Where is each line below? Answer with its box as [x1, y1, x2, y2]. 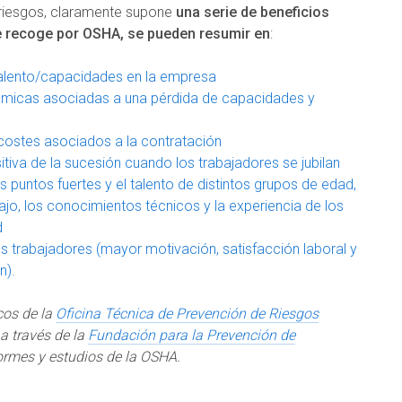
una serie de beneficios [176, 3, 329, 21]
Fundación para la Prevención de [88, 326, 295, 344]
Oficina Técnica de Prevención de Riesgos [56, 304, 319, 322]
